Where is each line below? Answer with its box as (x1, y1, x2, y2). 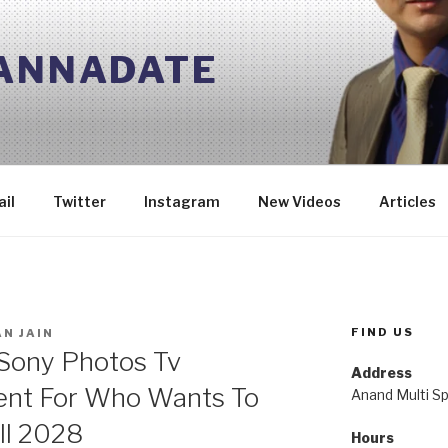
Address (350, 364, 412, 381)
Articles (378, 192, 436, 210)
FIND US (350, 325, 414, 339)
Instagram (143, 192, 220, 210)
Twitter (52, 192, 106, 210)
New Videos (257, 192, 341, 210)
